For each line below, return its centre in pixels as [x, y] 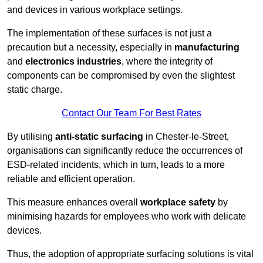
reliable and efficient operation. [71, 179]
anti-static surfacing [99, 137]
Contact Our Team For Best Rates [131, 113]
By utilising [31, 137]
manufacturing [207, 48]
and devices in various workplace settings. [95, 10]
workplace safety [178, 203]
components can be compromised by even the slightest [121, 76]
